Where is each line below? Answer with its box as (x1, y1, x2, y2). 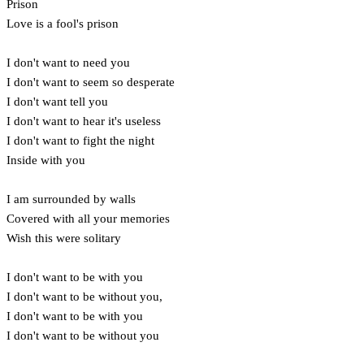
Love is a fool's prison (6, 16, 119, 30)
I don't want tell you (6, 94, 108, 108)
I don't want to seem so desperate (6, 75, 175, 89)
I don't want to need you (6, 55, 130, 69)
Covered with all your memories (6, 211, 170, 225)
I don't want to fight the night (6, 133, 154, 147)
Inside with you (6, 153, 85, 167)
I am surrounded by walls (6, 192, 136, 206)
